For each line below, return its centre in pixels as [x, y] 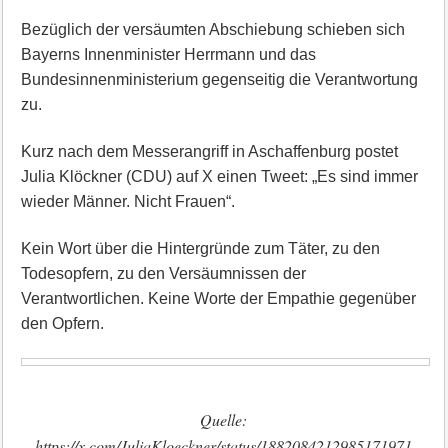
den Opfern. [62, 323]
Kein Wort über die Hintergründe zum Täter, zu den [200, 248]
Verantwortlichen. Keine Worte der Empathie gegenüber [218, 298]
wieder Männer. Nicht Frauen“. [127, 201]
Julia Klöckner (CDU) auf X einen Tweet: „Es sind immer [219, 176]
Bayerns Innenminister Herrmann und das [168, 54]
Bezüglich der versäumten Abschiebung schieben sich [212, 29]
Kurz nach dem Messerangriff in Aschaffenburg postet [209, 151]
